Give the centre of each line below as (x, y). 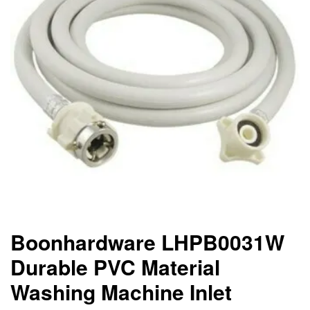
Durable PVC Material (115, 267)
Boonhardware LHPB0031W (147, 242)
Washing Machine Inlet (121, 292)
